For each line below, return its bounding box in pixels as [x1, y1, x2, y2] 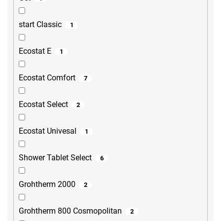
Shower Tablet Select [19, 153, 92, 163]
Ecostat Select [19, 100, 68, 110]
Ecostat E [19, 46, 51, 56]
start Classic [19, 20, 62, 30]
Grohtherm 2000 [19, 180, 75, 189]
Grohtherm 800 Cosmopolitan [19, 206, 122, 216]
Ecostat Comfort [19, 73, 75, 83]
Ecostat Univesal [19, 126, 76, 136]
